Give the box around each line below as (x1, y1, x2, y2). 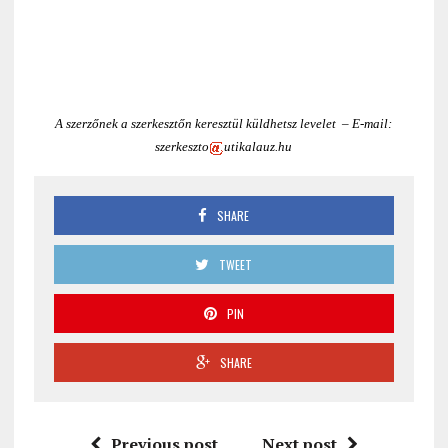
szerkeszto (155, 139, 210, 155)
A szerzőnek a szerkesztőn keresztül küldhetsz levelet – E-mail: (55, 116, 393, 132)
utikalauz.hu (224, 139, 293, 155)
